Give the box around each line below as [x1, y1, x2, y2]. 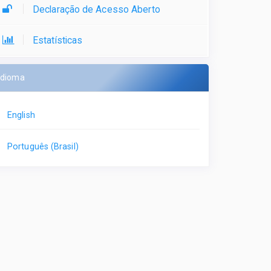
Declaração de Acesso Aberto [33, 4, 160, 16]
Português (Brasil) [7, 142, 79, 152]
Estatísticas [33, 34, 83, 47]
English [7, 110, 35, 120]
